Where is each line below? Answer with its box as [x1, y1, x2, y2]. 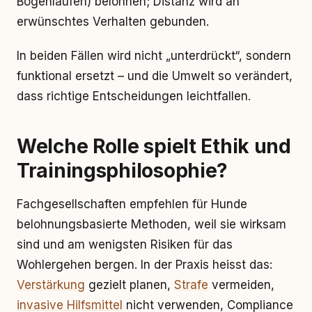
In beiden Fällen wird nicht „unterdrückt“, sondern [17, 49, 291, 63]
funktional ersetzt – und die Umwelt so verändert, [17, 69, 292, 83]
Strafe [174, 278, 208, 292]
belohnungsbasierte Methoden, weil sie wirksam [17, 217, 286, 231]
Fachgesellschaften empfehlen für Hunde [17, 197, 247, 211]
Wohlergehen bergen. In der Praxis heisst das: [17, 258, 272, 272]
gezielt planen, [85, 278, 174, 292]
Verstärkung [17, 278, 85, 292]
